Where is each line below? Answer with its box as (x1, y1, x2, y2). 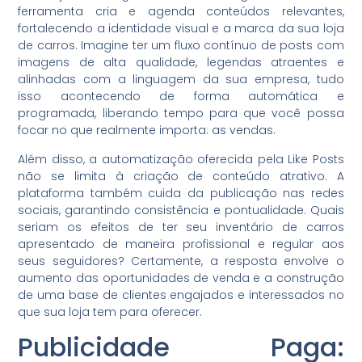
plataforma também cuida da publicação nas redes (18, 184, 344, 201)
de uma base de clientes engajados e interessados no (18, 286, 344, 303)
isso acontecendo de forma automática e (18, 88, 344, 105)
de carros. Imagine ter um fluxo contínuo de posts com (18, 37, 344, 54)
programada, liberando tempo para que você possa (18, 105, 344, 122)
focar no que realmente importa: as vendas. (18, 122, 276, 139)
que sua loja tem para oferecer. (18, 303, 203, 320)
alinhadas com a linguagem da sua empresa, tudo (18, 71, 344, 88)
